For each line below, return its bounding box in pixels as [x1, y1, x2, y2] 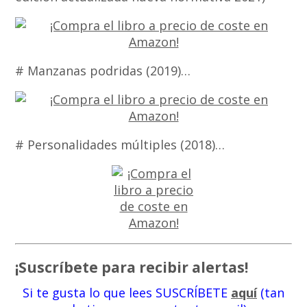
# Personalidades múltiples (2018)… [15, 136, 225, 153]
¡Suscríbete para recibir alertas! [15, 257, 249, 278]
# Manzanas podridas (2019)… [15, 62, 191, 79]
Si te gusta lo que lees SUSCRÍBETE [23, 284, 231, 301]
